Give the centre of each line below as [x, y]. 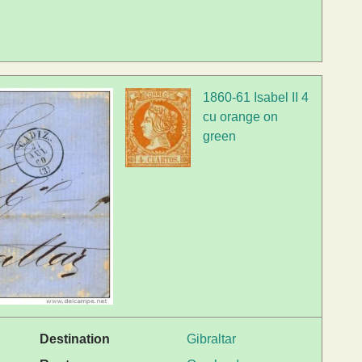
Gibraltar [211, 339]
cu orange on [241, 117]
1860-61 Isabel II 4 [256, 98]
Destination [75, 339]
